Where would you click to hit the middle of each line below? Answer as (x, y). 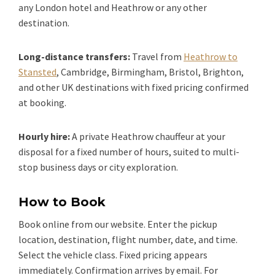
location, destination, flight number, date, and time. (128, 239)
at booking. (42, 102)
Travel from (158, 56)
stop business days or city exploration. (98, 167)
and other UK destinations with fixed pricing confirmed (134, 87)
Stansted (37, 72)
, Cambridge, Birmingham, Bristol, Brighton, (150, 72)
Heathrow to (211, 56)
